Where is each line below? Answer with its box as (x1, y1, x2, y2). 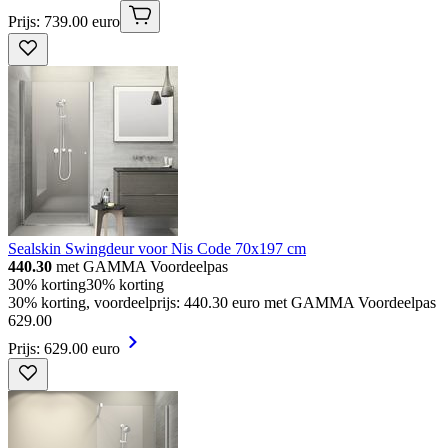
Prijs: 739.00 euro (8, 12, 120, 30)
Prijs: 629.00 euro (8, 339, 120, 357)
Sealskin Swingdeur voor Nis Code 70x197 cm (8, 239, 306, 257)
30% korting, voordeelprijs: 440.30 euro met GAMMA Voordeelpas (8, 293, 436, 311)
